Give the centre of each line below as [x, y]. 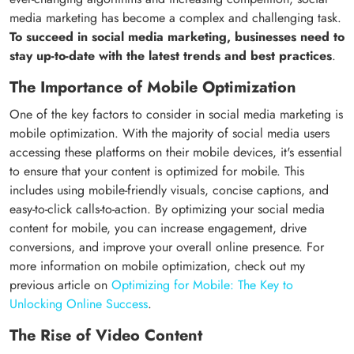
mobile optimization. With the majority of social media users [169, 134]
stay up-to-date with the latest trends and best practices [171, 56]
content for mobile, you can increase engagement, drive [158, 228]
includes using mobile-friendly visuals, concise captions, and [169, 190]
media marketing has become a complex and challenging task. [175, 18]
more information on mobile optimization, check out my [157, 266]
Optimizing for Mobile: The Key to [202, 285]
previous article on [60, 285]
